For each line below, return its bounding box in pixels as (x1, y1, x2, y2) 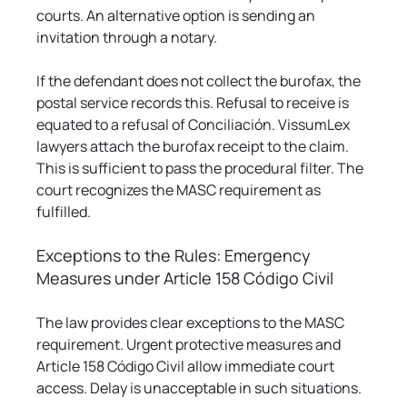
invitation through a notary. (36, 26, 218, 47)
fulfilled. (36, 201, 92, 222)
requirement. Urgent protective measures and (36, 333, 344, 354)
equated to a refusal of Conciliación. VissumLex (36, 114, 353, 134)
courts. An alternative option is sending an (36, 5, 319, 25)
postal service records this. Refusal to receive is (36, 92, 352, 113)
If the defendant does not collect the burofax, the (36, 70, 364, 91)
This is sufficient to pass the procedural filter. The (36, 157, 367, 178)
